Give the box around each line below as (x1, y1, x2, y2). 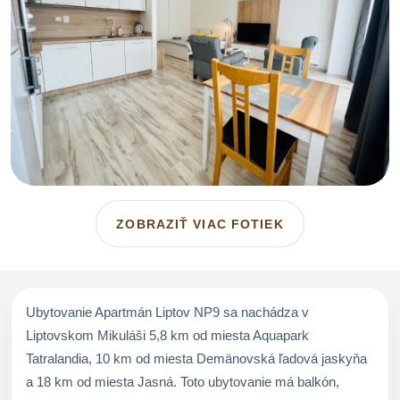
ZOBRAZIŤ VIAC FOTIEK (116, 216, 284, 231)
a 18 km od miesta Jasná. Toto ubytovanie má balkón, (26, 373, 339, 389)
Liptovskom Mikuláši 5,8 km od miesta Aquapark (26, 327, 309, 343)
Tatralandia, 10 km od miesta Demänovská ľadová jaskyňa (26, 350, 367, 366)
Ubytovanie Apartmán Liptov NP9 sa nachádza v (26, 304, 309, 320)
